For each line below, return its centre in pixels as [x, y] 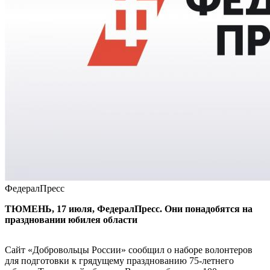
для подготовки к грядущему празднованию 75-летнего [119, 260]
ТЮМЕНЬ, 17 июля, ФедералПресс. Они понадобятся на [129, 209]
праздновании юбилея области [71, 219]
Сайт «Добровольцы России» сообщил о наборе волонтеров [129, 250]
